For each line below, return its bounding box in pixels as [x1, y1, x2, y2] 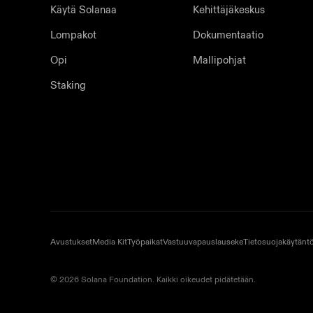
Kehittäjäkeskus [193, 3, 265, 17]
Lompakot [50, 28, 96, 42]
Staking [50, 78, 86, 92]
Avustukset [50, 236, 92, 247]
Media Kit [92, 236, 127, 247]
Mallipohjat [193, 53, 246, 67]
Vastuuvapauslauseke [163, 236, 243, 247]
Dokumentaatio [193, 28, 263, 42]
